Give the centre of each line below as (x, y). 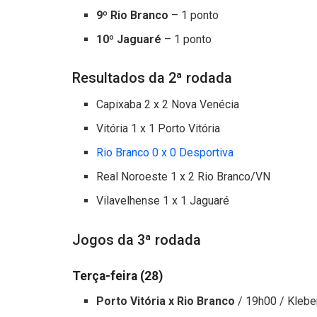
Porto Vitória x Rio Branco (166, 301)
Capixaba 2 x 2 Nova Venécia (168, 105)
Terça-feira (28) (117, 276)
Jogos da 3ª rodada (137, 240)
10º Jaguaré (129, 39)
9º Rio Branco (133, 15)
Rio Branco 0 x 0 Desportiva (165, 153)
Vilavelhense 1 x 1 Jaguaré (163, 201)
